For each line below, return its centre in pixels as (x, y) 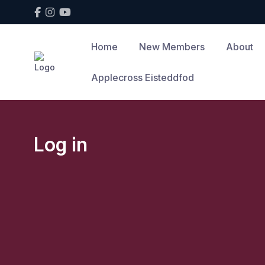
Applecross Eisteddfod (142, 77)
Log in (61, 145)
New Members (172, 47)
